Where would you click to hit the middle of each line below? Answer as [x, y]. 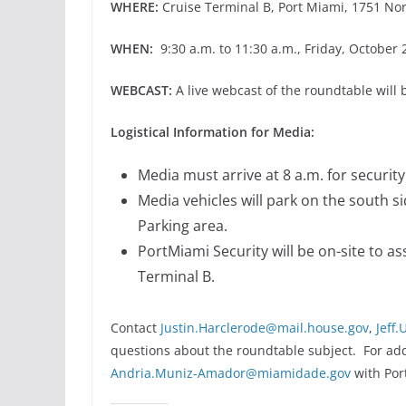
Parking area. [183, 225]
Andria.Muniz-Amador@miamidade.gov [231, 372]
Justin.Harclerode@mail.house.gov [265, 327]
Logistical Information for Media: [213, 131]
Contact [135, 327]
